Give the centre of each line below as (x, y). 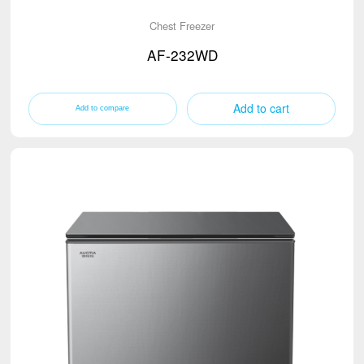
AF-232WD (182, 54)
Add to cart (262, 108)
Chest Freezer (182, 26)
